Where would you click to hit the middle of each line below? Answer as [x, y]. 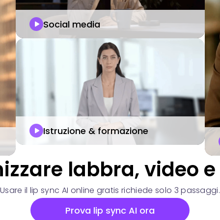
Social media [71, 24]
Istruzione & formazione [96, 131]
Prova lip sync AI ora [110, 210]
